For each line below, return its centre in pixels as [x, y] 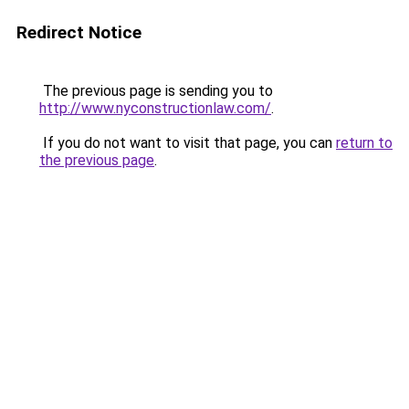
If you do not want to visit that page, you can [188, 143]
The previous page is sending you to [156, 91]
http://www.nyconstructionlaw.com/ [155, 108]
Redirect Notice [79, 32]
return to [364, 143]
